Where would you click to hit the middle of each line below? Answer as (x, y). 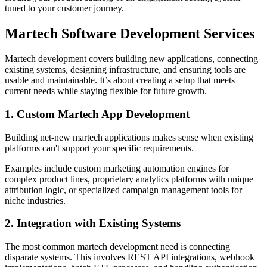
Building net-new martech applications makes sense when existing (129, 137)
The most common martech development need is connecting (117, 247)
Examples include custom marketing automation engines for (117, 168)
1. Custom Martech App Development (97, 114)
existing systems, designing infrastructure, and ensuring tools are (125, 70)
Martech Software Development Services (130, 34)
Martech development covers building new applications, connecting (131, 59)
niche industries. (35, 200)
